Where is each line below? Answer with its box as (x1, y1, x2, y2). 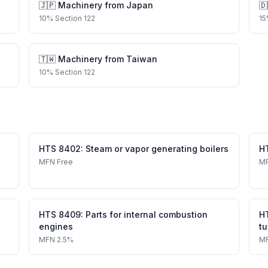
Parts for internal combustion (86, 209, 208, 220)
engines (39, 221, 73, 232)
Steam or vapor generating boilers (86, 144, 229, 154)
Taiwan (126, 54, 157, 64)
